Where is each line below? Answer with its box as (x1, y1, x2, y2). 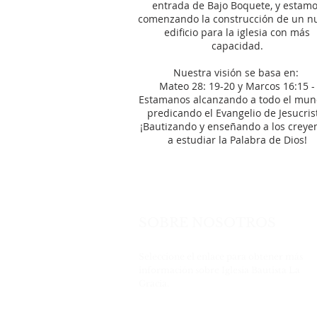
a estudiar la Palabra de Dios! (167, 133, 307, 146)
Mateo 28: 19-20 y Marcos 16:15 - (159, 79, 315, 93)
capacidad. (211, 39, 263, 52)
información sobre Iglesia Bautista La (139, 265, 300, 275)
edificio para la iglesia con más (164, 25, 310, 39)
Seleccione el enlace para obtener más (139, 251, 303, 262)
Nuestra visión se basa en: (173, 66, 301, 79)
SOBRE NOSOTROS (139, 215, 276, 231)
